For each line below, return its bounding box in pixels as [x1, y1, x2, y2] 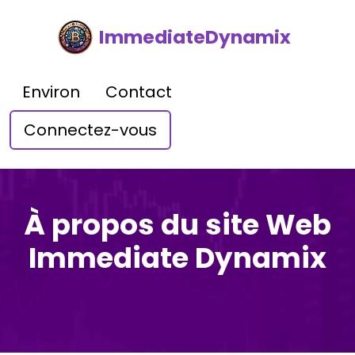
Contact [105, 81, 172, 103]
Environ [22, 81, 80, 103]
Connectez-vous [24, 119, 157, 141]
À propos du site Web [24, 205, 331, 244]
